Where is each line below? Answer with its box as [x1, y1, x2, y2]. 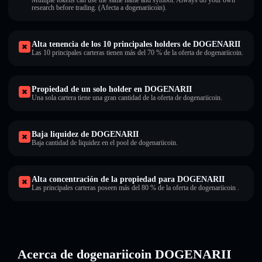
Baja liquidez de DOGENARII [32, 130, 139, 139]
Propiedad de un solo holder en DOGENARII [32, 85, 192, 94]
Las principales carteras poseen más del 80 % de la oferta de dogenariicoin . [32, 184, 239, 192]
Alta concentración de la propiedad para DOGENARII [32, 175, 225, 184]
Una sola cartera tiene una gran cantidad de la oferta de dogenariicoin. [32, 94, 222, 102]
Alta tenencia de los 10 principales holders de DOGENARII [32, 40, 240, 49]
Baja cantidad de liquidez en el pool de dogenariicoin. [32, 139, 178, 147]
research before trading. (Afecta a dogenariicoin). [32, 4, 167, 12]
